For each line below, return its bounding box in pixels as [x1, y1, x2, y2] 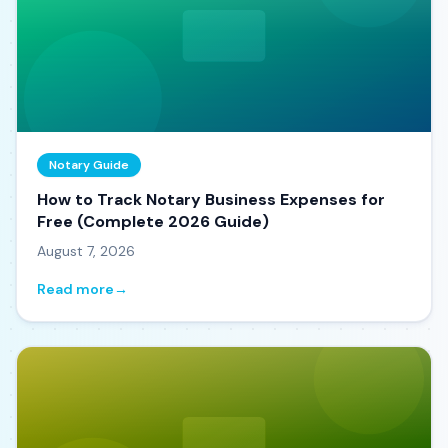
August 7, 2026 [37, 242, 135, 260]
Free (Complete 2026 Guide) [37, 211, 269, 232]
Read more [37, 280, 114, 298]
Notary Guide [49, 157, 129, 173]
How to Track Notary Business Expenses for [37, 189, 385, 210]
